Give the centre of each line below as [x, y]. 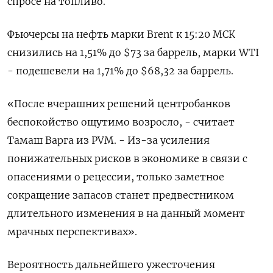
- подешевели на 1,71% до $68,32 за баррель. [120, 71]
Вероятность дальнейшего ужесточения [111, 265]
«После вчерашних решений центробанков [119, 104]
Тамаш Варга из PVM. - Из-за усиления [108, 140]
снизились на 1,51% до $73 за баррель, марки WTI [133, 53]
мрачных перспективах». [72, 232]
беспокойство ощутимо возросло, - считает [121, 122]
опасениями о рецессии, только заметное [116, 177]
